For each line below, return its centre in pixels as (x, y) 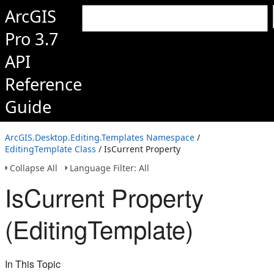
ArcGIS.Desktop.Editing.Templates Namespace (100, 137)
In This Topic (33, 264)
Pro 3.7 (32, 39)
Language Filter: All (109, 168)
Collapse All (34, 168)
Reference (43, 84)
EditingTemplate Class (50, 149)
